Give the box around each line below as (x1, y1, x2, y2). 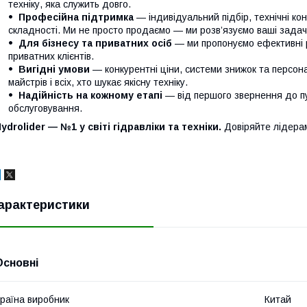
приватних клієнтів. (8, 51, 94, 62)
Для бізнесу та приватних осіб (19, 38, 172, 49)
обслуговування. (8, 103, 82, 114)
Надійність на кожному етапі (19, 90, 162, 101)
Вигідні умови (19, 64, 90, 75)
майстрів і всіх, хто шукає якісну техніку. (8, 77, 188, 88)
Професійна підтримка (19, 12, 134, 23)
